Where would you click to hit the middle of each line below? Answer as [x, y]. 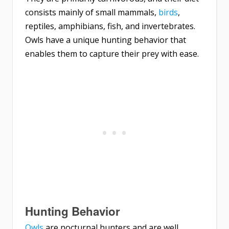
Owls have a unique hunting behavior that [106, 40]
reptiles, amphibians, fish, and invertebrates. [110, 26]
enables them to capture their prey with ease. [112, 54]
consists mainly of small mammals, [92, 13]
